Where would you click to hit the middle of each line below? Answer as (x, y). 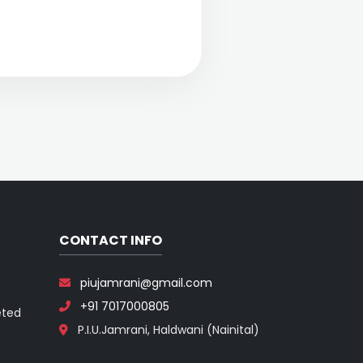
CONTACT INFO (111, 240)
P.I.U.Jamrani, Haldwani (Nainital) (167, 330)
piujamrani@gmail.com (146, 283)
